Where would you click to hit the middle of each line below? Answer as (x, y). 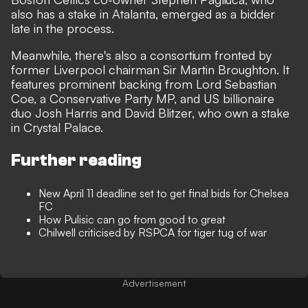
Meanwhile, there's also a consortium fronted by (141, 55)
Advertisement (154, 283)
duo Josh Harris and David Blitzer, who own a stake (150, 113)
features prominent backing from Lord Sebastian (144, 84)
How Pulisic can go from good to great (132, 219)
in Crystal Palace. (59, 127)
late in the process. (64, 28)
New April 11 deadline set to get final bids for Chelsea (164, 193)
